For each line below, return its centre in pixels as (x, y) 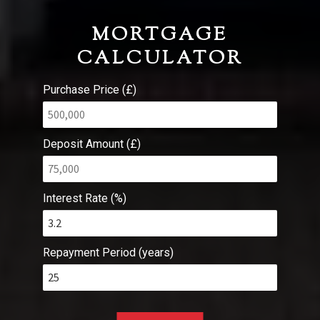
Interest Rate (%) (85, 199)
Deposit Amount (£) (92, 144)
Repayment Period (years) (108, 253)
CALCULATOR (160, 59)
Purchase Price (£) (90, 90)
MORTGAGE (160, 36)
